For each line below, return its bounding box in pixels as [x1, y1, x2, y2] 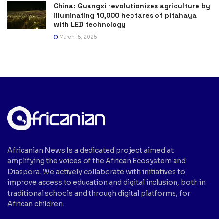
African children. [7, 199, 64, 208]
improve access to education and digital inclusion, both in [7, 177, 206, 187]
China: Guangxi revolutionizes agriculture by [54, 1, 210, 10]
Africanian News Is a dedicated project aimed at [7, 145, 174, 154]
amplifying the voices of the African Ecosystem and [7, 156, 186, 165]
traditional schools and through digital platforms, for [7, 188, 190, 197]
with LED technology [54, 20, 126, 29]
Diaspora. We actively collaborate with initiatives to [7, 167, 185, 176]
